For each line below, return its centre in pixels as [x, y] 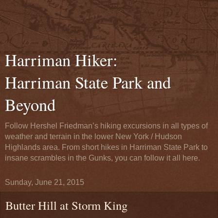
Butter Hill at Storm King [66, 205]
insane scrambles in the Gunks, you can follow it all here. [102, 158]
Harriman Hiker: [61, 60]
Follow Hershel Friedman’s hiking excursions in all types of [106, 126]
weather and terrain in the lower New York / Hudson [93, 136]
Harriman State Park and [88, 82]
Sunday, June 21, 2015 [45, 182]
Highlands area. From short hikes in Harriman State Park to [106, 147]
